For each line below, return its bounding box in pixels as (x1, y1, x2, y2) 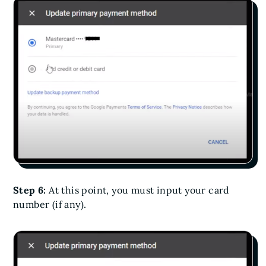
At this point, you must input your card (46, 184, 230, 197)
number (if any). (13, 198, 87, 211)
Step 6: (13, 184, 46, 197)
